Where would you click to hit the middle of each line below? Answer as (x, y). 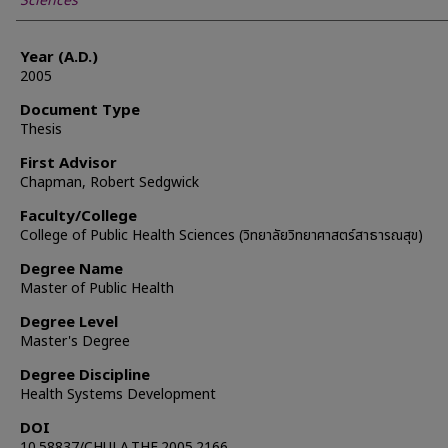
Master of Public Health (97, 288)
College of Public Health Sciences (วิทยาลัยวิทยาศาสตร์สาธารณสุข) (221, 235)
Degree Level (69, 322)
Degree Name (71, 269)
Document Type (80, 110)
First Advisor (68, 163)
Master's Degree (75, 341)
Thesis (41, 129)
